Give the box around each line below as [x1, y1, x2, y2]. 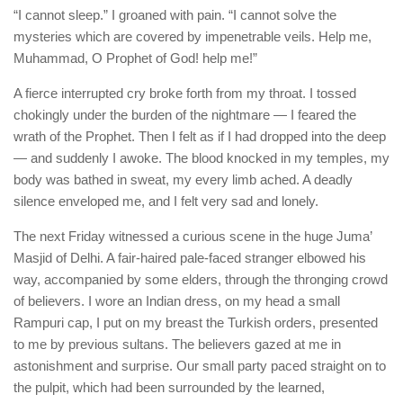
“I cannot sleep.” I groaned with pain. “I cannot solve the [13, 7, 336, 23]
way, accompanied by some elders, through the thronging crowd [13, 272, 388, 288]
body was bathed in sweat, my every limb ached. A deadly [13, 172, 353, 188]
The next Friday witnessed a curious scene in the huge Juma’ [13, 228, 372, 245]
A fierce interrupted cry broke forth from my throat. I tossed [13, 85, 356, 102]
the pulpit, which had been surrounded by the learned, [13, 380, 325, 396]
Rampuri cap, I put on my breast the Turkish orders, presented [13, 315, 378, 331]
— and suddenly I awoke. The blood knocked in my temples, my [13, 150, 390, 166]
